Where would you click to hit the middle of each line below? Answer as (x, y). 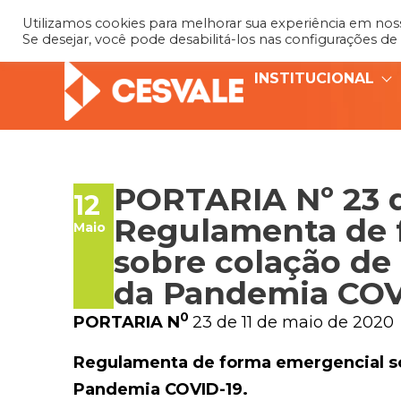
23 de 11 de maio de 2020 (293, 323)
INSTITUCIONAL (314, 78)
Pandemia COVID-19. (161, 389)
